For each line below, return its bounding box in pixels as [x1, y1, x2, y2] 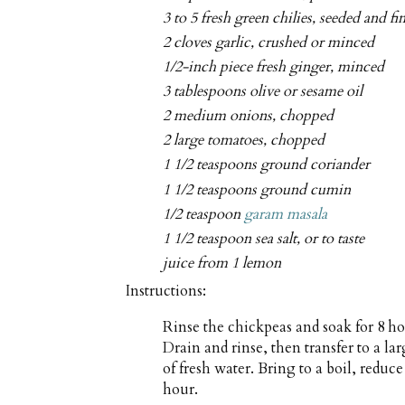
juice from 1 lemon [163, 252, 282, 273]
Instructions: [126, 281, 206, 302]
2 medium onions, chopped [163, 106, 334, 127]
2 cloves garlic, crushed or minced [163, 32, 375, 52]
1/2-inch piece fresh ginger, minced [163, 56, 385, 77]
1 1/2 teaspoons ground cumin [163, 179, 352, 200]
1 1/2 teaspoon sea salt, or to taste [163, 228, 365, 249]
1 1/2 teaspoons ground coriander [163, 155, 371, 175]
